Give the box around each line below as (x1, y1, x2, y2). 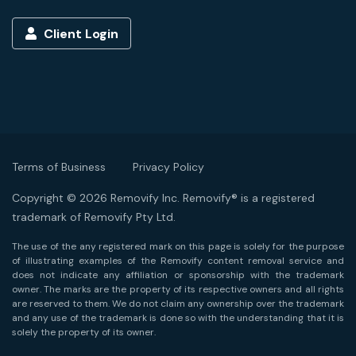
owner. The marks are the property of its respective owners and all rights (12, 283, 344, 296)
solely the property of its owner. (12, 326, 156, 339)
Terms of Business (12, 160, 106, 174)
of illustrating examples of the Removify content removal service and (12, 254, 344, 267)
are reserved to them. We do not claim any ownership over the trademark (12, 297, 344, 310)
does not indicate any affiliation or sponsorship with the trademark (12, 269, 344, 281)
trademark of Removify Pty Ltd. (12, 210, 176, 224)
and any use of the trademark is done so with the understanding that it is (12, 311, 344, 324)
